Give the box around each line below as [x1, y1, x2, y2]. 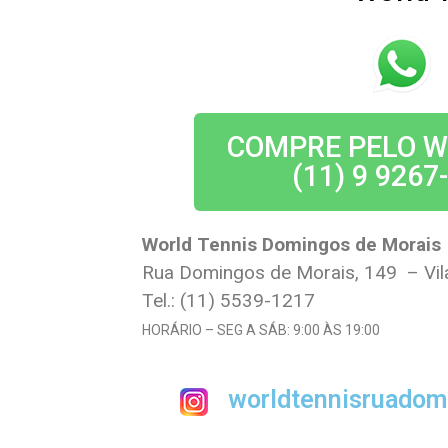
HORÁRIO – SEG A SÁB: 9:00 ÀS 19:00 [142, 322, 380, 338]
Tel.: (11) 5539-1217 [142, 289, 315, 312]
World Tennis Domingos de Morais [142, 233, 441, 256]
